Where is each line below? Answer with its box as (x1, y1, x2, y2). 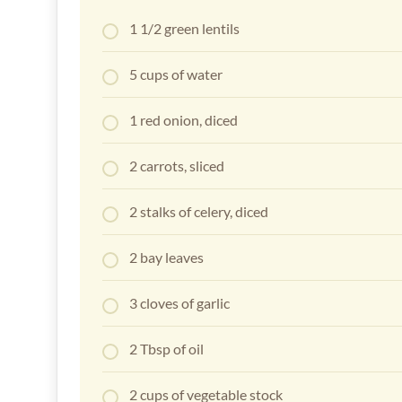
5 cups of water (129, 66, 223, 83)
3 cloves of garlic (129, 294, 230, 312)
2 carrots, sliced (129, 157, 224, 175)
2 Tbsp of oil (129, 340, 204, 358)
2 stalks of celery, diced (129, 203, 268, 221)
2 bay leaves (129, 249, 204, 267)
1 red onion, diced (129, 111, 238, 129)
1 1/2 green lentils (129, 20, 240, 38)
